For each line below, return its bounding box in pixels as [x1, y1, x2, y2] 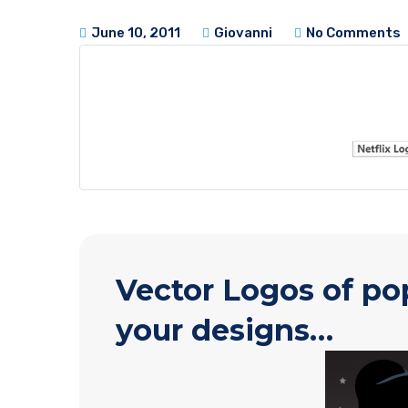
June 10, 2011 [88, 25, 180, 42]
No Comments [303, 25, 401, 42]
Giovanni [211, 25, 272, 42]
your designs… [116, 312, 333, 349]
